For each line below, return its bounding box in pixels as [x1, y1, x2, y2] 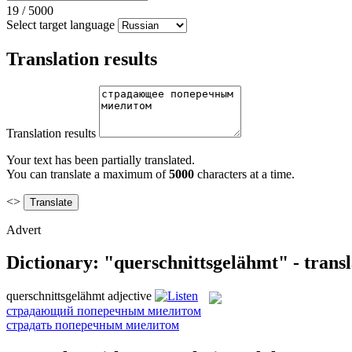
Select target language [6, 17, 115, 31]
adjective [108, 289, 152, 303]
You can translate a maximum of [6, 167, 169, 181]
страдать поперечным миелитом [6, 317, 179, 332]
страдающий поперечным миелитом [6, 303, 201, 317]
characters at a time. [194, 167, 295, 181]
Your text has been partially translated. [6, 152, 195, 167]
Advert [6, 222, 41, 236]
